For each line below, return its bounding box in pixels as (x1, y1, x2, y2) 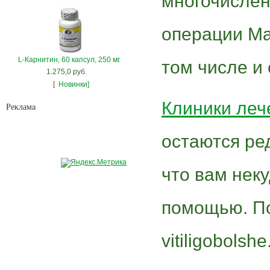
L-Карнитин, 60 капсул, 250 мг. (18, 55, 121, 64)
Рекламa (6, 100, 36, 112)
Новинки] (58, 80, 89, 89)
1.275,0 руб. (46, 67, 87, 76)
